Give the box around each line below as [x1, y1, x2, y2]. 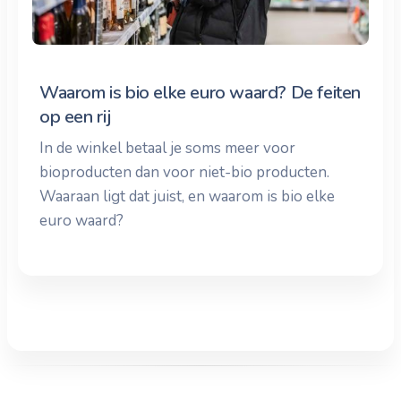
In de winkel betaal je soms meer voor [39, 137, 295, 158]
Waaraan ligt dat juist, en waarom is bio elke [39, 185, 335, 207]
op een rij [39, 104, 111, 129]
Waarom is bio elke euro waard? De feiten [39, 80, 362, 105]
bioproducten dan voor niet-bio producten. [39, 161, 329, 183]
